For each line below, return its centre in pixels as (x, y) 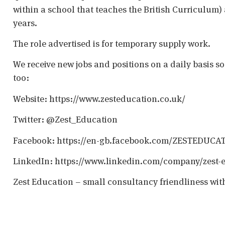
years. (25, 23)
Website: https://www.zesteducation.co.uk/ (99, 98)
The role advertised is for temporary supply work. (112, 43)
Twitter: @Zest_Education (65, 120)
